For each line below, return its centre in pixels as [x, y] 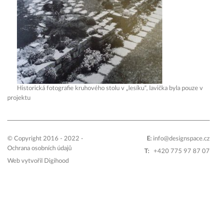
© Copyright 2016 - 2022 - [45, 139]
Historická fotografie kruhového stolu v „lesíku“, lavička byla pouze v [110, 88]
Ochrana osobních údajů [39, 148]
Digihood [56, 161]
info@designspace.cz [181, 139]
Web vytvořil [26, 161]
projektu [19, 98]
